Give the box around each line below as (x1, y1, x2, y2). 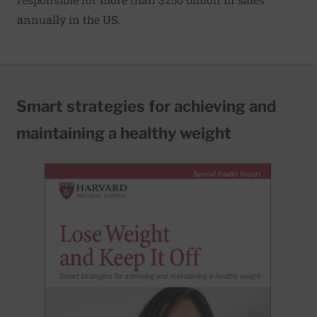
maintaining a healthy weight (16, 124, 231, 142)
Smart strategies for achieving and (16, 97, 276, 115)
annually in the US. (17, 12, 120, 27)
